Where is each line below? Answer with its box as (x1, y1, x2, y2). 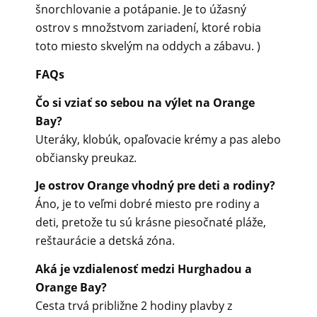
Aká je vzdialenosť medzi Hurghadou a (35, 260, 252, 277)
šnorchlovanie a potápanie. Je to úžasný (35, 1, 246, 18)
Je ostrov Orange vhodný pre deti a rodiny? (35, 178, 275, 194)
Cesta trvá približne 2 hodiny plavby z (35, 297, 232, 313)
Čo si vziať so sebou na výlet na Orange (35, 94, 255, 110)
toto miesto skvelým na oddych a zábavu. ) (35, 38, 260, 54)
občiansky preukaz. (35, 149, 137, 166)
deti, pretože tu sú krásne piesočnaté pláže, (35, 214, 266, 231)
